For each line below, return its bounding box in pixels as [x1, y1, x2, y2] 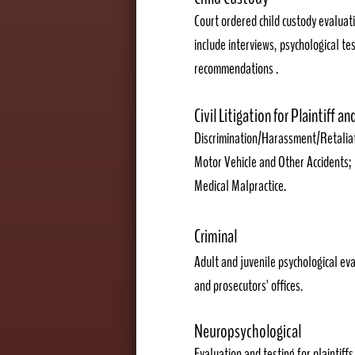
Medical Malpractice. [194, 175, 286, 197]
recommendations [194, 58, 276, 79]
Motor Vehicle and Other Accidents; [194, 151, 351, 173]
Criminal [194, 223, 237, 249]
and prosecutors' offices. [194, 275, 305, 296]
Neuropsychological [194, 319, 301, 344]
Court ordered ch [194, 10, 269, 32]
